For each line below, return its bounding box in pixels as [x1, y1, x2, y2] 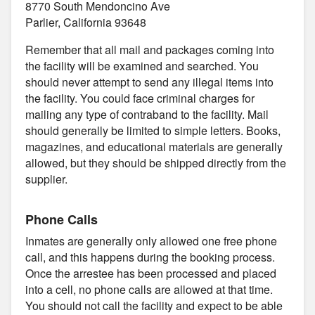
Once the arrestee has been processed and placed [25, 264, 276, 281]
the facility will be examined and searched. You [25, 57, 259, 74]
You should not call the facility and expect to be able [25, 297, 283, 314]
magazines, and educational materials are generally [25, 138, 283, 155]
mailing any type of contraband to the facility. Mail [25, 105, 269, 122]
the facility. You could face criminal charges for [25, 89, 255, 106]
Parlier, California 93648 [25, 13, 146, 30]
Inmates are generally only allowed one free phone [25, 232, 277, 249]
